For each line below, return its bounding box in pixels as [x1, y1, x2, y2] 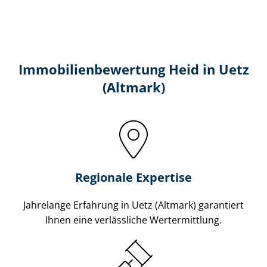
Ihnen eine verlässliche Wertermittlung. [45, 213, 222, 226]
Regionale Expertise [75, 169, 192, 185]
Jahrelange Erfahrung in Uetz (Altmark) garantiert [23, 198, 244, 212]
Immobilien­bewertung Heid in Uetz [18, 60, 249, 78]
